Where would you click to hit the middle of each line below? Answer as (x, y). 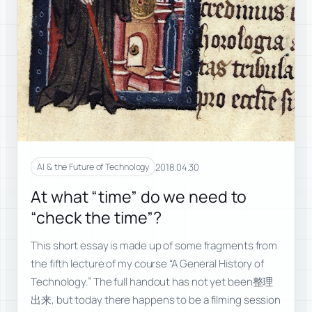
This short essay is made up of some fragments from (154, 246)
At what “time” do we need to (139, 196)
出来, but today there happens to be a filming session (156, 300)
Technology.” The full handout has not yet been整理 (152, 282)
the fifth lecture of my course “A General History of (147, 264)
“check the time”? (96, 217)
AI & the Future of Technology (93, 167)
